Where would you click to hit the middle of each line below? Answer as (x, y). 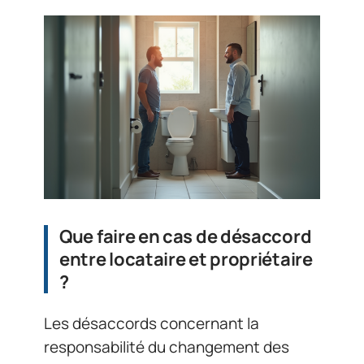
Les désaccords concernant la (152, 323)
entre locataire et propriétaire (186, 260)
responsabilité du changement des (167, 347)
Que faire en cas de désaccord (186, 237)
